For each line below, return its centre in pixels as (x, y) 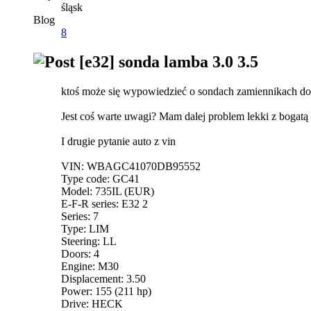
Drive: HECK (92, 303)
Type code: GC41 (100, 178)
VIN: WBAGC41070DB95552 (131, 166)
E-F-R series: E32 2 (104, 203)
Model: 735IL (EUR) (108, 191)
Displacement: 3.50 (103, 278)
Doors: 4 (80, 253)
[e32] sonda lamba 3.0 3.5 (167, 61)
